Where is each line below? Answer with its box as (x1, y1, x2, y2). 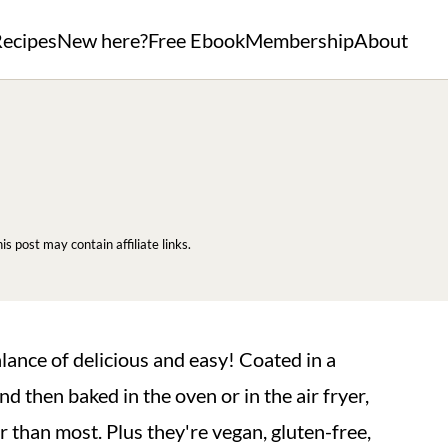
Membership (245, 28, 354, 52)
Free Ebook (148, 28, 245, 52)
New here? (57, 28, 148, 52)
